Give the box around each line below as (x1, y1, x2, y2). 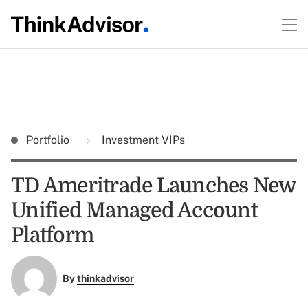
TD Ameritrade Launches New (11, 174, 296, 197)
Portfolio (26, 133, 72, 146)
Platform (11, 223, 93, 247)
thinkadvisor (76, 273, 134, 285)
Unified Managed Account (11, 199, 257, 222)
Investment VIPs (99, 133, 185, 146)
